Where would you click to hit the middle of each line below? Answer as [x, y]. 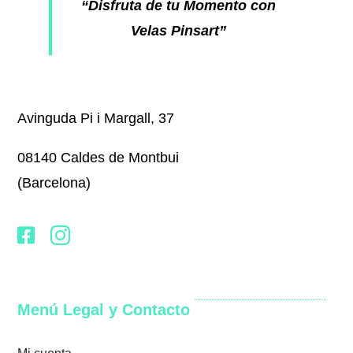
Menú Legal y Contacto [104, 310]
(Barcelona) [54, 183]
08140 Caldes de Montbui [98, 158]
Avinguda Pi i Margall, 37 [96, 119]
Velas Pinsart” [178, 31]
